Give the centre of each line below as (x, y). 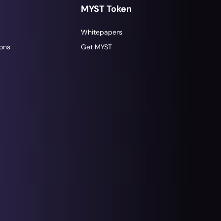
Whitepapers (101, 32)
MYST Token (106, 9)
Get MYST (96, 47)
